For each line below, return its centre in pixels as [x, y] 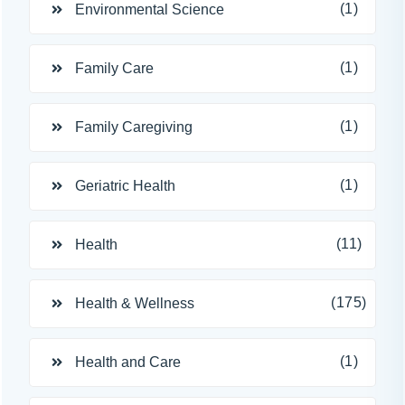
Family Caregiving [134, 127]
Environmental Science [150, 9]
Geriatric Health [125, 186]
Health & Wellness [135, 303]
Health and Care [128, 362]
